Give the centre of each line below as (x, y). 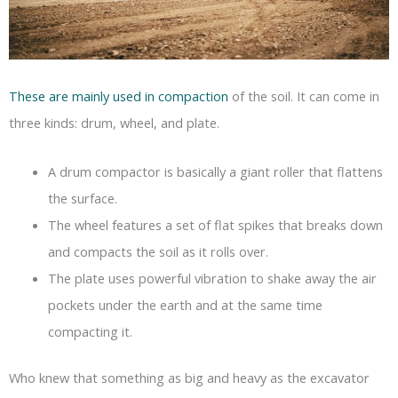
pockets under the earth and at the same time (185, 305)
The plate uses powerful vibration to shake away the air (212, 279)
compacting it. (90, 332)
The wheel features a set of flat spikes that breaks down (215, 225)
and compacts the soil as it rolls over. (158, 252)
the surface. (82, 199)
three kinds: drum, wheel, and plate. (114, 122)
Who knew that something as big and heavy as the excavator (189, 378)
